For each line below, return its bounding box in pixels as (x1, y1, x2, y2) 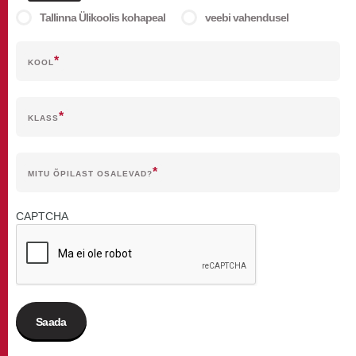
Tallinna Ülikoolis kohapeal (40, 11, 165, 24)
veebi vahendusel (205, 11, 288, 24)
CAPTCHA (16, 210, 68, 222)
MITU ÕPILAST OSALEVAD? (28, 169, 153, 178)
